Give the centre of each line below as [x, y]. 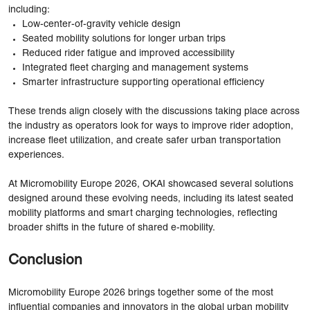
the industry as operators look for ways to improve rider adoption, [151, 126]
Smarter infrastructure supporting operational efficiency [143, 82]
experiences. [36, 155]
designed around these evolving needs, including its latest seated [151, 199]
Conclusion [45, 260]
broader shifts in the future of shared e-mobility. [112, 228]
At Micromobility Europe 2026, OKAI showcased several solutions [151, 184]
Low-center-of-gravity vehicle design [101, 24]
